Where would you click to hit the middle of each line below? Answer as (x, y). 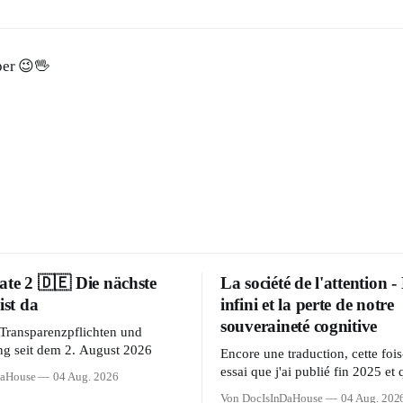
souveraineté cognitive (299, 326)
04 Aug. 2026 (86, 377)
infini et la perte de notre (307, 304)
